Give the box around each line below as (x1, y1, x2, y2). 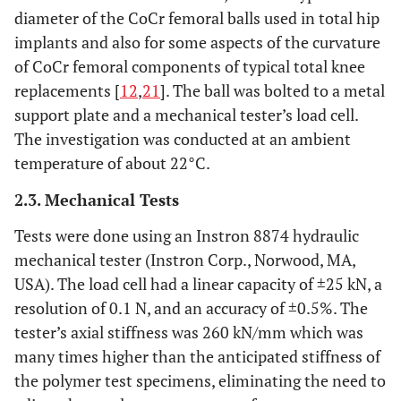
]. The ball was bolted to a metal (160, 80, 385, 102)
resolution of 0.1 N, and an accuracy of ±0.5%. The (14, 297, 368, 320)
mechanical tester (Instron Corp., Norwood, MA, (14, 249, 355, 271)
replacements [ (14, 80, 120, 102)
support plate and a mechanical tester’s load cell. (14, 104, 358, 126)
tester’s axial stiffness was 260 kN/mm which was (14, 321, 363, 344)
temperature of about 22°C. (14, 152, 210, 175)
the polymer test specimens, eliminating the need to (14, 370, 386, 392)
